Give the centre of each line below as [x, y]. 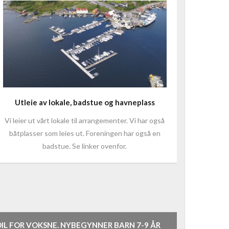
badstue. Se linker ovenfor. [85, 146]
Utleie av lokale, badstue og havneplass [85, 102]
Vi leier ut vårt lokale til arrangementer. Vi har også [85, 120]
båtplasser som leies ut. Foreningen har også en [85, 133]
